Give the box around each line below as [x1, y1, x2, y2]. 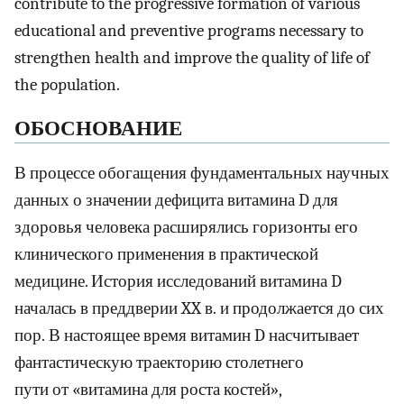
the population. [14, 75, 120, 96]
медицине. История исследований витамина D [14, 271, 342, 291]
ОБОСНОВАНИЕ [14, 116, 182, 141]
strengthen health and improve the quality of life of [14, 48, 370, 69]
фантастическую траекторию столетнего [14, 352, 304, 372]
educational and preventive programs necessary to [14, 21, 363, 41]
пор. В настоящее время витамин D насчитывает [14, 325, 359, 345]
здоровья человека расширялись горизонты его [14, 216, 358, 237]
